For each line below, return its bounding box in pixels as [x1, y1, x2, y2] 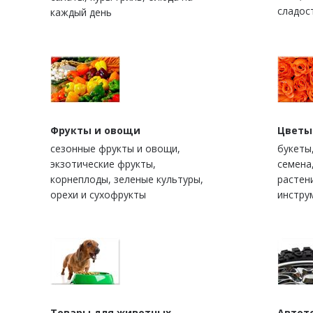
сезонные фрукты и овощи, [50, 142, 180, 156]
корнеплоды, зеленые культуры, [50, 173, 203, 187]
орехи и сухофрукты [50, 188, 146, 202]
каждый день [50, 6, 112, 20]
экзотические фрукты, [50, 157, 156, 171]
